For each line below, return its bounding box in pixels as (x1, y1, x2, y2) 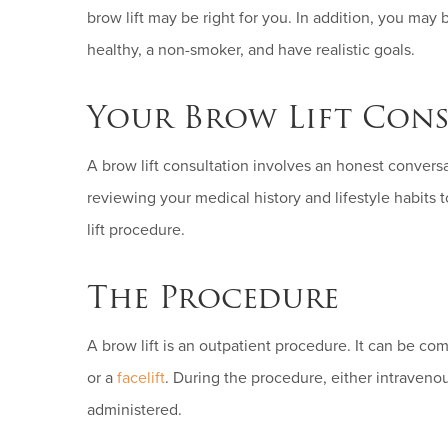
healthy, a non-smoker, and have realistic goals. (87, 40, 415, 60)
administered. (87, 400, 182, 420)
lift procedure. (87, 220, 185, 240)
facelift (117, 368, 165, 388)
